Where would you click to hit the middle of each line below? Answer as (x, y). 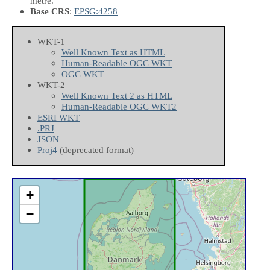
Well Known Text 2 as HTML (117, 96)
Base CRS (50, 11)
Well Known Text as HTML (113, 52)
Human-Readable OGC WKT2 (119, 107)
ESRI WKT (58, 118)
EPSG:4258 (96, 11)
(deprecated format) (96, 150)
